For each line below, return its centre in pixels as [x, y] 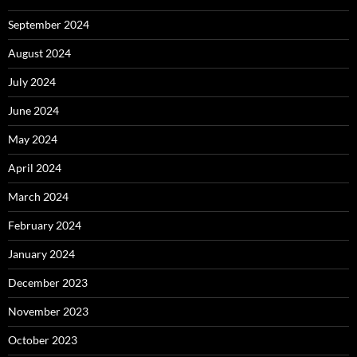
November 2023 [48, 312]
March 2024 [38, 197]
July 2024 [32, 82]
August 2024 [39, 53]
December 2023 [48, 283]
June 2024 [33, 111]
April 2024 [35, 168]
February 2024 [45, 226]
